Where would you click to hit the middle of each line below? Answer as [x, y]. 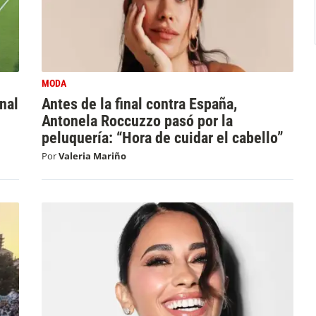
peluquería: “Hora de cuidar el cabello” [162, 138]
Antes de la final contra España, [139, 104]
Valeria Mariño [92, 156]
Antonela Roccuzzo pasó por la [137, 121]
